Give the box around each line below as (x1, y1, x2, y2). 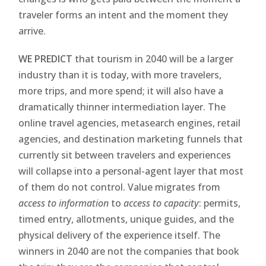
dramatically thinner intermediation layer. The (18, 100, 226, 113)
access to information (18, 196, 109, 210)
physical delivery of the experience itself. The (18, 228, 221, 242)
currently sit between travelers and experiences (18, 148, 232, 161)
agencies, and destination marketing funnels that (18, 132, 243, 145)
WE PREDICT (18, 52, 73, 65)
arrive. (18, 24, 46, 37)
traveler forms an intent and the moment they (18, 8, 229, 21)
